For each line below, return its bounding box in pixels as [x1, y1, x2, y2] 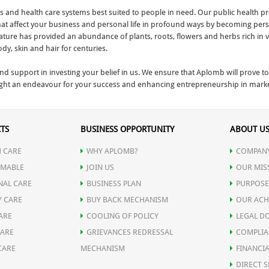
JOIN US [86, 163, 114, 172]
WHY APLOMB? [86, 147, 138, 156]
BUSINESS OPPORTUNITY [80, 124, 174, 134]
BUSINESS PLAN [86, 179, 141, 189]
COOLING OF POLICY [86, 211, 159, 221]
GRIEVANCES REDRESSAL [86, 228, 173, 237]
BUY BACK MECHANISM [86, 195, 168, 205]
